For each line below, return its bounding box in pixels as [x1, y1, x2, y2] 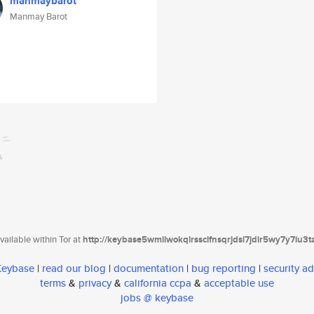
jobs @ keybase [121, 290, 193, 306]
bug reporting [191, 261, 256, 276]
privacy [78, 275, 111, 291]
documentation [114, 261, 184, 276]
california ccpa [124, 275, 191, 291]
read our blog [42, 261, 106, 276]
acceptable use [204, 275, 274, 291]
